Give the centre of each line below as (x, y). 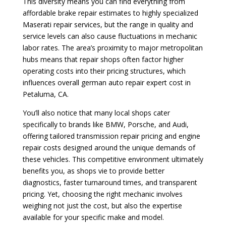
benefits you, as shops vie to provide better (93, 171)
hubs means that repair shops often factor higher (103, 59)
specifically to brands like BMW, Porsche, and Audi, (105, 124)
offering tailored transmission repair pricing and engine (111, 136)
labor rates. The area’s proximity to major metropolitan (112, 47)
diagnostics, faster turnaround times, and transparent (110, 182)
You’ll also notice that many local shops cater (96, 112)
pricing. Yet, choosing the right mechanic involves (102, 194)
